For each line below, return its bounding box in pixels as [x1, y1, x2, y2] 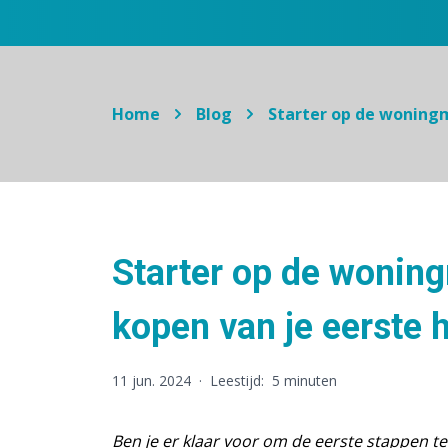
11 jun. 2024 [112, 371, 191, 390]
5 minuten [272, 371, 337, 390]
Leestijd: [210, 371, 264, 390]
